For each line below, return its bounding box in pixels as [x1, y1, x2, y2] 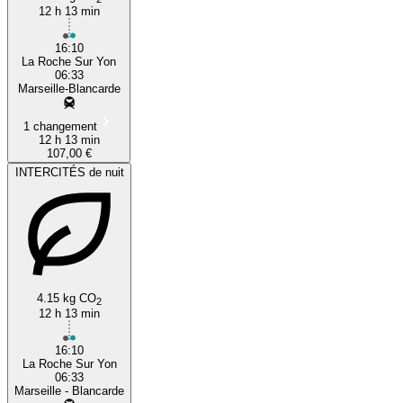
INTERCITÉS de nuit [14, 165, 124, 179]
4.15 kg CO [37, 291, 96, 305]
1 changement [22, 119, 97, 133]
